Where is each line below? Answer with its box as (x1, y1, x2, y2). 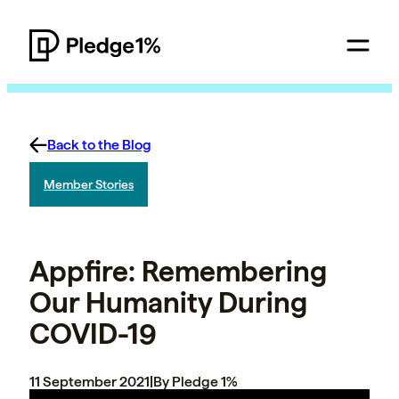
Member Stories (44, 176, 134, 191)
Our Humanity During (29, 286, 307, 321)
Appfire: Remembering (29, 255, 327, 289)
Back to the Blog (47, 136, 151, 153)
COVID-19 (29, 317, 157, 352)
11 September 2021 (29, 372, 150, 390)
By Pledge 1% (153, 372, 237, 390)
